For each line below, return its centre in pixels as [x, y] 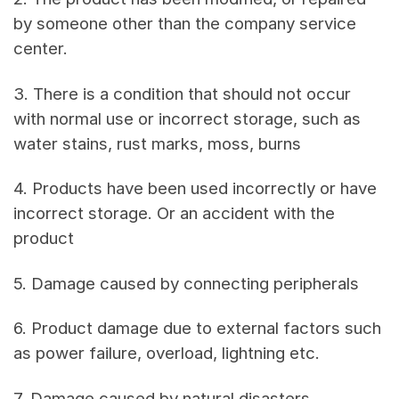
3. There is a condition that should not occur [182, 94]
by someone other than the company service [185, 23]
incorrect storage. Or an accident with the [174, 214]
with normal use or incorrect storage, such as [187, 118]
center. [41, 48]
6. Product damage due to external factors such [197, 329]
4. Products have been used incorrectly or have [195, 189]
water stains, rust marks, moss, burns [157, 143]
